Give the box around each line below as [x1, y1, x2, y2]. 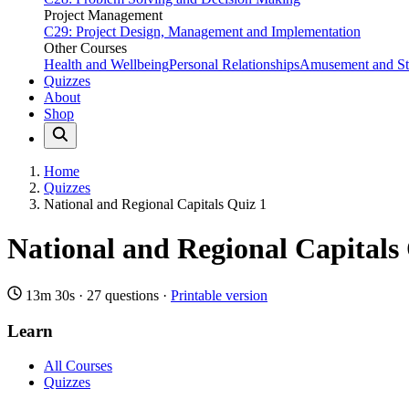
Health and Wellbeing [44, 57, 169, 72]
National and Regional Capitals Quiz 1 [44, 196, 267, 212]
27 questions [87, 287, 159, 303]
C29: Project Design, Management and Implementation [44, 24, 361, 39]
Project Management [44, 7, 163, 23]
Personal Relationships [169, 57, 299, 72]
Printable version [171, 287, 267, 303]
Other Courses [44, 40, 127, 56]
